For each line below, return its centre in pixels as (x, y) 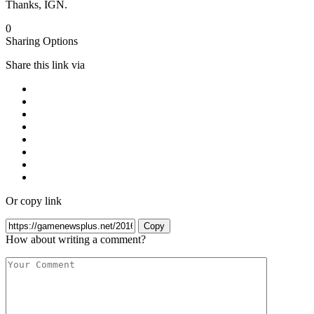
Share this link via (45, 65)
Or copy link (34, 201)
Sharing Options (42, 41)
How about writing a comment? (76, 240)
